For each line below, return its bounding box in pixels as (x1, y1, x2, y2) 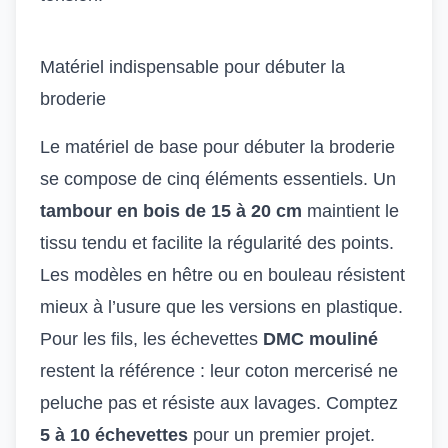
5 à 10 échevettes (40, 425, 188, 445)
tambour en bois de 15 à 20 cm (40, 201, 302, 221)
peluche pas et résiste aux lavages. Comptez (40, 393, 398, 413)
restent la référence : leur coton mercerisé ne (40, 361, 398, 381)
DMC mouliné (263, 329, 378, 349)
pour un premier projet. (188, 425, 375, 445)
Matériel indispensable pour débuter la (40, 57, 345, 77)
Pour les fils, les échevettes (40, 329, 263, 349)
